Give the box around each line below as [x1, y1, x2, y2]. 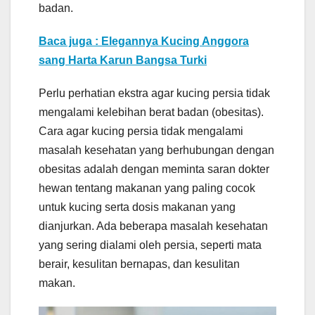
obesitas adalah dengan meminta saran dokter [39, 163, 269, 176]
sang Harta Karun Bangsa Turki [39, 54, 207, 67]
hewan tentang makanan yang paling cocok [39, 182, 255, 195]
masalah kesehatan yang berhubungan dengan [39, 144, 274, 157]
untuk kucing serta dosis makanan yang [39, 201, 236, 214]
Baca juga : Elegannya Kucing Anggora [39, 35, 249, 48]
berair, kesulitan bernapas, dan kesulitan [39, 258, 240, 271]
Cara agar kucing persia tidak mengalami [39, 125, 243, 138]
